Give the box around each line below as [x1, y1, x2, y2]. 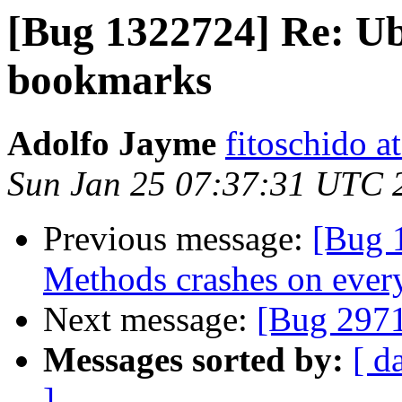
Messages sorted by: [43, 340, 344, 380]
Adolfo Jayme [7, 124, 216, 163]
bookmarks [7, 57, 212, 103]
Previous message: [43, 219, 312, 258]
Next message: [43, 300, 257, 339]
